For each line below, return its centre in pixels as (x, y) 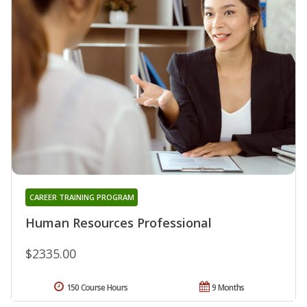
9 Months (228, 288)
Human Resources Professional (119, 223)
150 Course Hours (97, 288)
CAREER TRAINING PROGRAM (82, 197)
